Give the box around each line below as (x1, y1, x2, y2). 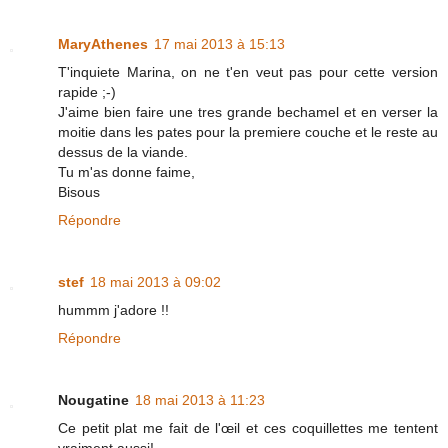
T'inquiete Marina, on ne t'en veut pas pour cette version (58, 64, 438, 81)
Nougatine (58, 392, 129, 409)
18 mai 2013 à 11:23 (135, 392, 265, 409)
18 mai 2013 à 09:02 (90, 274, 221, 291)
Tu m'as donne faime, (58, 164, 195, 181)
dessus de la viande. (58, 144, 188, 161)
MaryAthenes (58, 36, 148, 53)
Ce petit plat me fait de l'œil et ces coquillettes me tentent (58, 420, 438, 437)
